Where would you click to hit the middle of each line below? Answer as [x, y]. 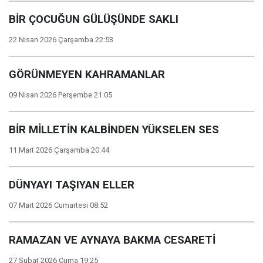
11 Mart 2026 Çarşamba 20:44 [59, 150]
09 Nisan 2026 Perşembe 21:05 [60, 95]
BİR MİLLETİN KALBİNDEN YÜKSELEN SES [114, 130]
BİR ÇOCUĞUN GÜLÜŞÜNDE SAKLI [94, 19]
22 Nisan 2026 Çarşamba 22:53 [61, 40]
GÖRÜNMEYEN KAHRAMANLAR [87, 75]
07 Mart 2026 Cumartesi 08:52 [58, 205]
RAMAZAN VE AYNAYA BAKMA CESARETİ [112, 240]
